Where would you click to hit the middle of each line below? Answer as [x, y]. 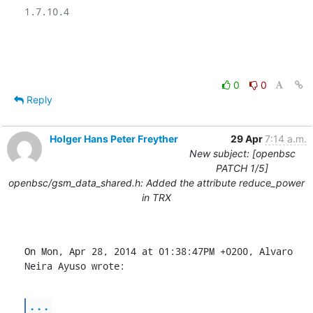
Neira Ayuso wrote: [74, 265]
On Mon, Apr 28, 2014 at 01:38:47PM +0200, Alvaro [158, 251]
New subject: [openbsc [242, 153]
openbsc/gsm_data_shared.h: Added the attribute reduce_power [156, 182]
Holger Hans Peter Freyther [114, 138]
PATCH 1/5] [242, 168]
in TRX [156, 197]
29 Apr [247, 138]
